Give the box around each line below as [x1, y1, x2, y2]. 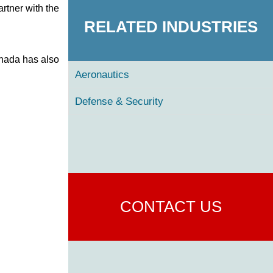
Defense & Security [75, 95, 163, 107]
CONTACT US [119, 197, 222, 216]
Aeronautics [75, 68, 129, 80]
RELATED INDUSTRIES [83, 17, 258, 36]
